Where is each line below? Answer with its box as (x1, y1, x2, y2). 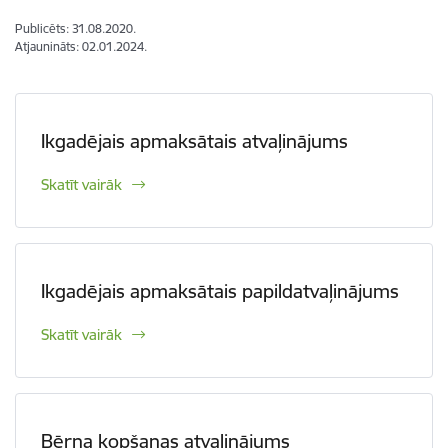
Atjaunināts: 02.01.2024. (15, 39, 147, 54)
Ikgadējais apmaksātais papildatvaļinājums (41, 279, 399, 303)
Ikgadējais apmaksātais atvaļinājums (41, 129, 348, 153)
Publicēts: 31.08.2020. (15, 21, 136, 36)
